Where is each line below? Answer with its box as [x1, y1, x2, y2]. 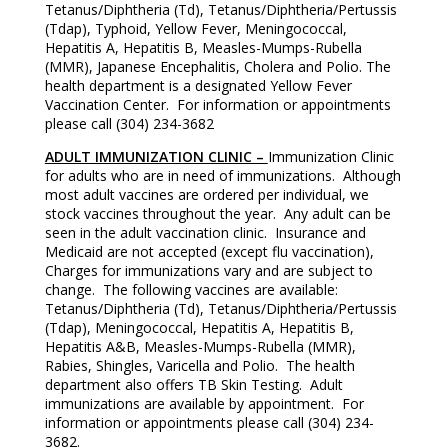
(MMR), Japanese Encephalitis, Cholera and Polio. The [44, 56, 391, 76]
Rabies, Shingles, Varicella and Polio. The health [44, 355, 355, 375]
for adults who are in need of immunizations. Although [44, 165, 401, 185]
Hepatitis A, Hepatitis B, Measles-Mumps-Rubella [44, 37, 362, 57]
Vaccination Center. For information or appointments [44, 94, 391, 114]
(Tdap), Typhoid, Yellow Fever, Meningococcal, [44, 18, 347, 38]
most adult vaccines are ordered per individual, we [44, 184, 369, 204]
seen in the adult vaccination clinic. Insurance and [44, 222, 366, 242]
